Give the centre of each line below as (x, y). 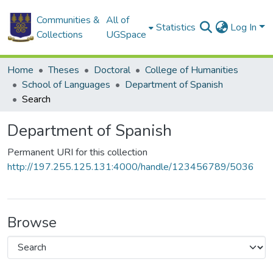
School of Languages (66, 85)
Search (36, 99)
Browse (32, 222)
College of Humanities (192, 70)
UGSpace (126, 35)
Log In (245, 27)
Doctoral (112, 70)
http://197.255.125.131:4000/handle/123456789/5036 (131, 167)
